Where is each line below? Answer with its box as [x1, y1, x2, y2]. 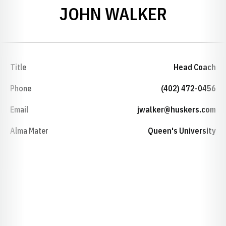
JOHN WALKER [59, 3, 167, 25]
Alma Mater [10, 126, 48, 136]
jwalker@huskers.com [137, 104, 216, 115]
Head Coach [174, 62, 216, 72]
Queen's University [148, 126, 216, 136]
